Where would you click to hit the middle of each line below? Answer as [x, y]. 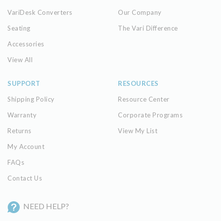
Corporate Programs [150, 115]
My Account [26, 146]
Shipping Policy [31, 99]
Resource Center [144, 99]
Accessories [26, 44]
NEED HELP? [46, 206]
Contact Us [25, 178]
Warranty [22, 115]
